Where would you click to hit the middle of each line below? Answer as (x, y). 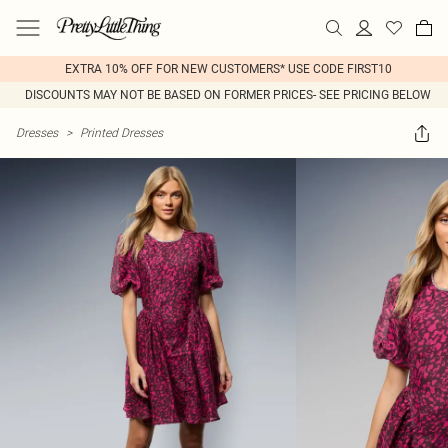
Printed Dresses (121, 132)
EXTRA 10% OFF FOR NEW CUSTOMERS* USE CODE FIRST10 (228, 69)
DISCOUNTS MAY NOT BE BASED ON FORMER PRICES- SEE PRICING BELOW (228, 95)
